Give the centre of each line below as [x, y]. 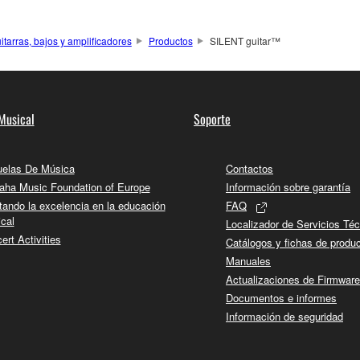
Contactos [250, 169]
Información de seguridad [284, 317]
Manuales [248, 261]
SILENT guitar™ [245, 41]
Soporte [212, 119]
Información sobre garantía [288, 187]
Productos [170, 41]
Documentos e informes [281, 298]
